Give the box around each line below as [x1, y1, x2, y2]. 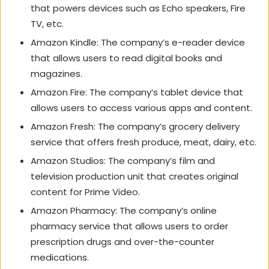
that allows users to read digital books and [31, 52, 222, 65]
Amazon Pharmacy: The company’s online [31, 204, 217, 217]
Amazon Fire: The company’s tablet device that [31, 86, 243, 99]
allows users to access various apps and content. [31, 101, 252, 115]
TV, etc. [31, 17, 64, 31]
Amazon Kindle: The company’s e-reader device [31, 36, 245, 49]
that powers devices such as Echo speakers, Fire [31, 2, 246, 15]
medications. [31, 251, 89, 264]
